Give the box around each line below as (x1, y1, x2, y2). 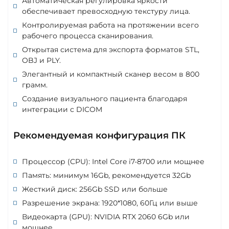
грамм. (22, 80, 48, 89)
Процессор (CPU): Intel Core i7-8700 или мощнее (22, 156, 204, 166)
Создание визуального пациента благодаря (22, 94, 187, 103)
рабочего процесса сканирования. (22, 31, 153, 40)
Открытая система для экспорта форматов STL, (22, 44, 199, 54)
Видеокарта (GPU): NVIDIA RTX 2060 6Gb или (22, 212, 190, 221)
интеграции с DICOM (22, 104, 102, 114)
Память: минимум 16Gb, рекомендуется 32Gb (22, 170, 191, 180)
